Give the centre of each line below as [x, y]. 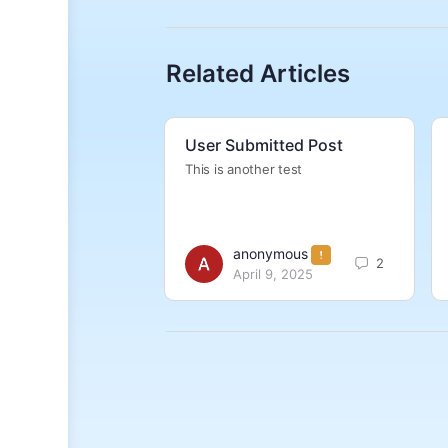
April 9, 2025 [273, 274]
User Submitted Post [264, 145]
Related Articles [258, 74]
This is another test [244, 169]
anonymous [270, 254]
